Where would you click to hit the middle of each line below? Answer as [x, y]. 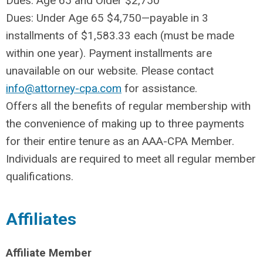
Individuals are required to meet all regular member [131, 159]
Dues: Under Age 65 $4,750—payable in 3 [107, 18]
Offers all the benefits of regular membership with [128, 106]
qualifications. [40, 176]
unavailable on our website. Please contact [110, 71]
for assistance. [159, 88]
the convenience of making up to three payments [125, 124]
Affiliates [41, 219]
